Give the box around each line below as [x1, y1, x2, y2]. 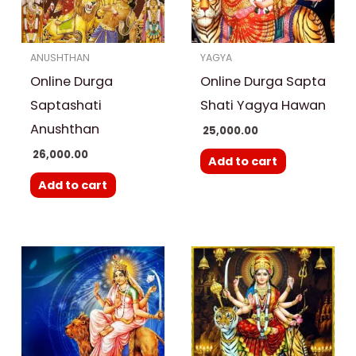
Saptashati [29, 95, 102, 114]
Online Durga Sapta [199, 72, 326, 91]
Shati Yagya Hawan [199, 95, 326, 114]
